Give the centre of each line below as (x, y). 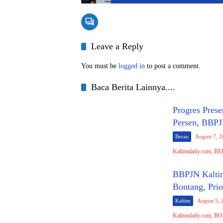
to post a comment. (173, 66)
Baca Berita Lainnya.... (133, 87)
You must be (100, 66)
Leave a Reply (117, 46)
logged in (132, 66)
